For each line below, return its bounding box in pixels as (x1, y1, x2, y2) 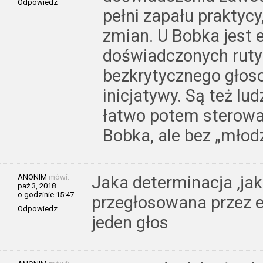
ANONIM (18, 172, 47, 181)
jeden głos (92, 212, 168, 232)
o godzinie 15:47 (18, 190, 74, 199)
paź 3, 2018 (18, 181, 56, 190)
